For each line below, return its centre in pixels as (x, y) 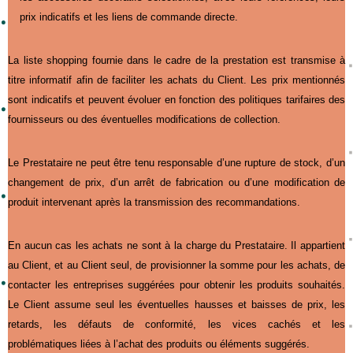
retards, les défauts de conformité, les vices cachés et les (176, 324)
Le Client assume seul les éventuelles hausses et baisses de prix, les (176, 304)
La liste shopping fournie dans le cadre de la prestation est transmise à (176, 60)
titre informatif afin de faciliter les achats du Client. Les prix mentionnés (176, 80)
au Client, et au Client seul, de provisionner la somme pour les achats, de (176, 265)
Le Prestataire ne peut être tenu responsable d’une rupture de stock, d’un (176, 162)
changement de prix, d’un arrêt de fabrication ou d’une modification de (176, 182)
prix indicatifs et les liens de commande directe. (129, 17)
